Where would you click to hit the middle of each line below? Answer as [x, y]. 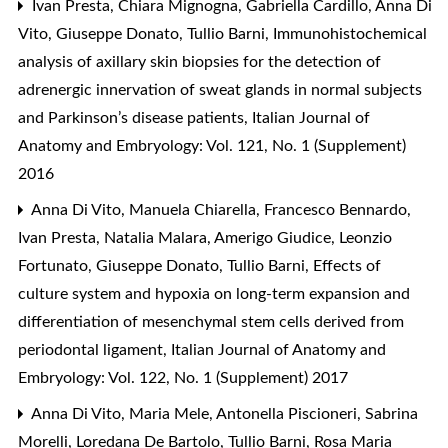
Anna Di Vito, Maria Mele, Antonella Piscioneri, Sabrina [223, 413]
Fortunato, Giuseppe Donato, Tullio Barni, [165, 265]
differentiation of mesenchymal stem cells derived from [211, 321]
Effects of [347, 265]
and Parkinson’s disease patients [133, 117]
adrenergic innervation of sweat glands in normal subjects [220, 89]
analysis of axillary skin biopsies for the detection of [199, 61]
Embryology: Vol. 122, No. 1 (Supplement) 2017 [183, 377]
